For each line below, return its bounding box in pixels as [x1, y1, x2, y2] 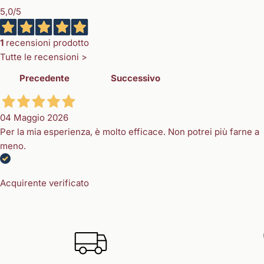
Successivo [111, 72, 160, 84]
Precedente [19, 72, 70, 84]
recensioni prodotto [4, 37, 89, 49]
